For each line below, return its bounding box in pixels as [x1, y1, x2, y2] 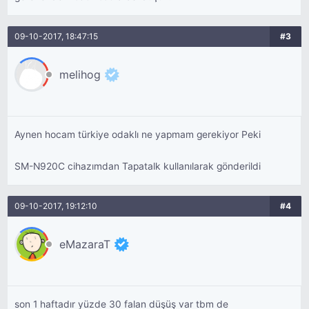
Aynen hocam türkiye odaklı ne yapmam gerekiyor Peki [14, 129, 261, 140]
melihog [59, 68, 101, 81]
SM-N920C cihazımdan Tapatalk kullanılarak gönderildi [14, 161, 261, 172]
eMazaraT [59, 237, 111, 251]
